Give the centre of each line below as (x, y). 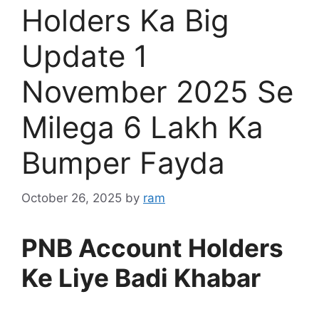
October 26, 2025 (72, 198)
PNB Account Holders (152, 247)
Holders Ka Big (125, 21)
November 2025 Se (157, 92)
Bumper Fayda (123, 163)
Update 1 (85, 56)
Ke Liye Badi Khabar (141, 277)
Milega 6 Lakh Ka (142, 127)
